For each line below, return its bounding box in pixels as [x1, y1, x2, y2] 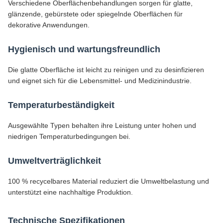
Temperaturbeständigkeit [8, 100, 114, 110]
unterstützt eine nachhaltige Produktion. [8, 188, 133, 196]
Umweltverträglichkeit [8, 156, 101, 166]
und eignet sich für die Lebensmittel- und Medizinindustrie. [8, 77, 192, 85]
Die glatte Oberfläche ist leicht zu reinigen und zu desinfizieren [8, 66, 204, 74]
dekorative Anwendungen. [8, 21, 90, 29]
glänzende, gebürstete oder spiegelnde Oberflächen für [8, 10, 183, 18]
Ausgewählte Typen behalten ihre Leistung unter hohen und [8, 121, 196, 129]
